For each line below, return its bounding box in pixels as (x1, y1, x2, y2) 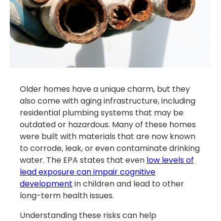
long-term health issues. (20, 190, 114, 202)
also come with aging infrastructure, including (20, 95, 195, 107)
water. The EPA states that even (20, 154, 147, 166)
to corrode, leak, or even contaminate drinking (20, 143, 200, 154)
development (20, 178, 73, 190)
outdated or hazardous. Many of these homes (20, 119, 196, 131)
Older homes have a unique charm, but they (20, 83, 190, 95)
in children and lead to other (73, 178, 184, 190)
